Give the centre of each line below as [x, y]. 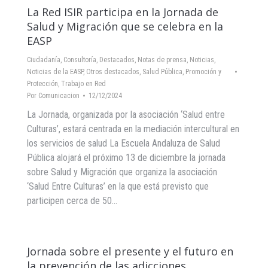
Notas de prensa [162, 60]
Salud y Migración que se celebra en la [125, 26]
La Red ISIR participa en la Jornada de [123, 12]
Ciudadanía [44, 60]
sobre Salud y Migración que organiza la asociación [122, 172]
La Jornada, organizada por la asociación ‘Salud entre [126, 115]
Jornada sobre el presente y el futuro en [130, 251]
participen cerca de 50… [72, 201]
